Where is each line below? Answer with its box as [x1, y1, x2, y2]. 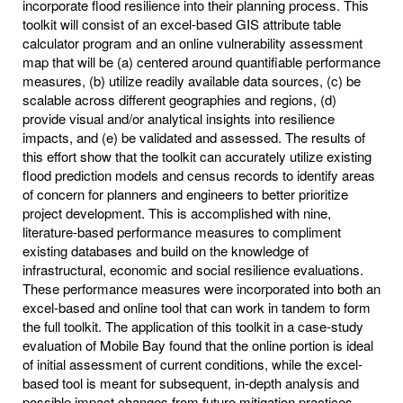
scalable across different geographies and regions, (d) [22, 89, 336, 109]
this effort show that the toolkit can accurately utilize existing [22, 146, 372, 166]
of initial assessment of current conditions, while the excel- [22, 354, 363, 373]
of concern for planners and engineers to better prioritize [22, 184, 348, 203]
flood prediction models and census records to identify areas [22, 165, 375, 184]
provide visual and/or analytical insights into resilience [22, 108, 335, 128]
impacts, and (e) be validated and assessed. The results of [22, 127, 365, 147]
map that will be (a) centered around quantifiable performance [22, 51, 381, 71]
